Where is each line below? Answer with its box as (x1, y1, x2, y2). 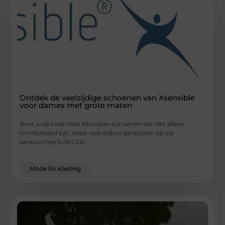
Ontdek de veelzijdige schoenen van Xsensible (20, 93, 195, 103)
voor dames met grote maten (20, 100, 133, 110)
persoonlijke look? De (20, 138, 85, 146)
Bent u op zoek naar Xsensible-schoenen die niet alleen (20, 120, 185, 128)
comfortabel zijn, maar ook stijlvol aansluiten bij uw (20, 129, 174, 137)
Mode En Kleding (30, 164, 81, 172)
